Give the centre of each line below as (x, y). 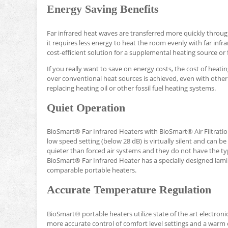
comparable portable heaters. (92, 170)
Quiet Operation (86, 108)
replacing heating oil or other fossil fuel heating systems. (131, 88)
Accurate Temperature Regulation (129, 190)
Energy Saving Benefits (103, 9)
